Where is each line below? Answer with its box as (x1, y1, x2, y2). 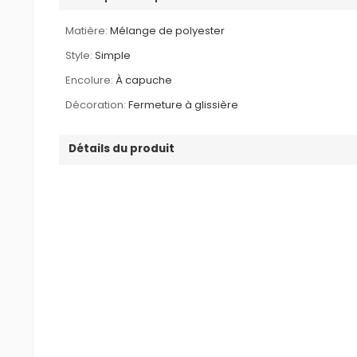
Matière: (65, 22, 108, 38)
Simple (95, 47, 131, 63)
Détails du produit (69, 140, 175, 156)
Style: (65, 47, 93, 63)
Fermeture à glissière (128, 96, 239, 112)
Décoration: (65, 96, 127, 112)
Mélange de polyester (110, 22, 226, 38)
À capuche (116, 72, 173, 88)
